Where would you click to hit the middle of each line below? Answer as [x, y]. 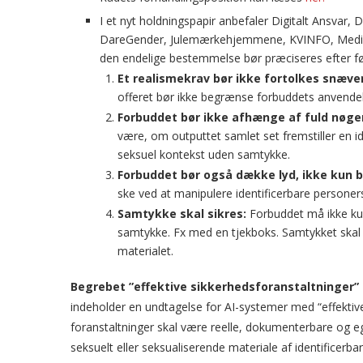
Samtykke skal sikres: [182, 214]
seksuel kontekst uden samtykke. [204, 154]
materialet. [145, 251]
